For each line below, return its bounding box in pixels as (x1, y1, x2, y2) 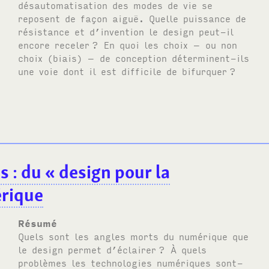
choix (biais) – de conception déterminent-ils (18, 51, 250, 64)
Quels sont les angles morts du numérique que (18, 229, 249, 242)
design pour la (59, 160, 171, 184)
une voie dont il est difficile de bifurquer (18, 64, 228, 77)
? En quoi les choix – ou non (91, 38, 238, 50)
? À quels (158, 243, 207, 255)
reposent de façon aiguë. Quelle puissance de (18, 11, 247, 24)
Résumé (18, 216, 58, 229)
